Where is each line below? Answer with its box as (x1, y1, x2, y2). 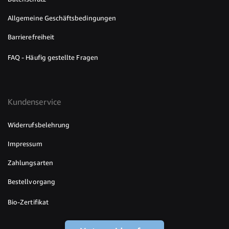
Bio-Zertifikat (8, 198, 49, 207)
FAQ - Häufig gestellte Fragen (8, 53, 98, 62)
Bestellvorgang (8, 177, 55, 186)
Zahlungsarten (8, 158, 53, 167)
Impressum (8, 140, 42, 148)
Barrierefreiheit (8, 33, 55, 41)
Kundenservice (8, 97, 61, 107)
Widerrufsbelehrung (8, 121, 70, 129)
